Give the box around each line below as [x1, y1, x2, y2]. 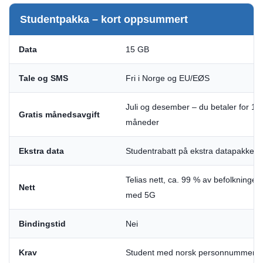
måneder [126, 117, 159, 127]
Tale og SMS [19, 73, 68, 83]
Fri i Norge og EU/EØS [126, 73, 210, 83]
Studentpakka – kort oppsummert [20, 14, 188, 26]
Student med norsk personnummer [126, 248, 255, 258]
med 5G [126, 190, 156, 200]
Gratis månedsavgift [19, 110, 100, 120]
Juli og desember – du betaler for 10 [126, 102, 261, 112]
